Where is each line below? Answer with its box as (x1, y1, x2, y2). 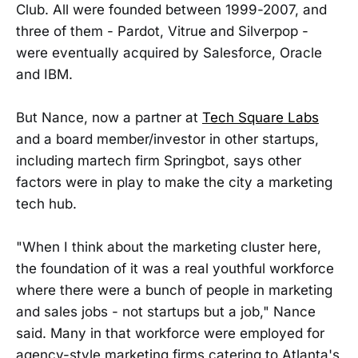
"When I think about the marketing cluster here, (16, 238, 321, 255)
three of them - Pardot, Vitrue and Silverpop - (16, 22, 308, 39)
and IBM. (16, 66, 73, 82)
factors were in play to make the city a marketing (16, 173, 332, 190)
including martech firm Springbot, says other (16, 152, 301, 169)
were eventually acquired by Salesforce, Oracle (16, 44, 322, 61)
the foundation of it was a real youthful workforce (16, 260, 334, 276)
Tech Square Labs (202, 109, 319, 125)
